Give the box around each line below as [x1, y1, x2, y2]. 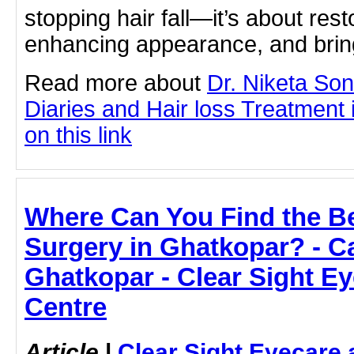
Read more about [24, 70, 207, 96]
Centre [24, 292, 107, 322]
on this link [24, 122, 132, 149]
